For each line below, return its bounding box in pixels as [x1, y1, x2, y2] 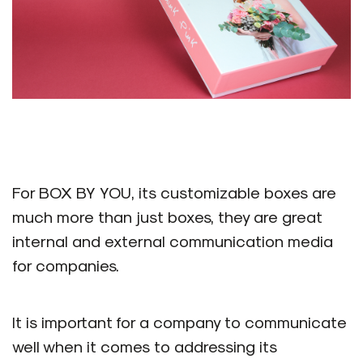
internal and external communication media [12, 230, 333, 250]
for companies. [12, 254, 119, 275]
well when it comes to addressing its [12, 335, 277, 356]
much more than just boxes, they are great [12, 206, 322, 226]
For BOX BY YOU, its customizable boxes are [12, 181, 336, 202]
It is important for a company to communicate [12, 311, 347, 331]
